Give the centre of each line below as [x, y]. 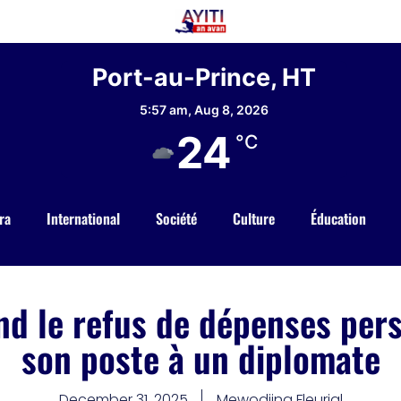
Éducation [338, 219]
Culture [253, 219]
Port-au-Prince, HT [204, 78]
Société [176, 219]
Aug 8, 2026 [231, 110]
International [83, 219]
